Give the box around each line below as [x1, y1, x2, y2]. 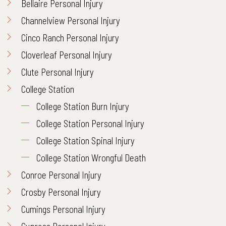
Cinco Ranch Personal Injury [21, 32, 119, 43]
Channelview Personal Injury [21, 15, 120, 26]
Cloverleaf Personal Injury [21, 49, 112, 61]
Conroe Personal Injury [21, 169, 101, 181]
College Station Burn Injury [36, 100, 129, 112]
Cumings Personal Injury [21, 203, 105, 215]
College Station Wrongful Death [36, 152, 146, 163]
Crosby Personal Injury [21, 186, 101, 198]
